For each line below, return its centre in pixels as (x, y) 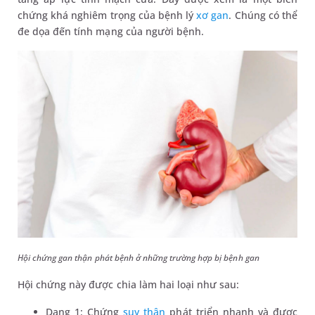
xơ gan (213, 15)
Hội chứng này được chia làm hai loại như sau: (129, 284)
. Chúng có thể (263, 15)
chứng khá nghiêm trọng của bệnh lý (107, 15)
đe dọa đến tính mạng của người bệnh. (111, 31)
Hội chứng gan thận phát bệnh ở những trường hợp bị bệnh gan (139, 257)
